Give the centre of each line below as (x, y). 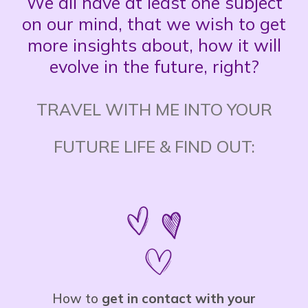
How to (75, 298)
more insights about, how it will (154, 45)
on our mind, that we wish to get (154, 23)
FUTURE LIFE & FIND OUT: (154, 146)
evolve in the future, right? (154, 66)
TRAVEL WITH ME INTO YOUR (154, 109)
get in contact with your (177, 298)
